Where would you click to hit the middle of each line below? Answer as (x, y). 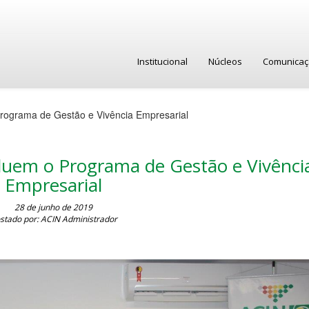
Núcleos (225, 61)
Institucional (162, 61)
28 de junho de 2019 (54, 207)
